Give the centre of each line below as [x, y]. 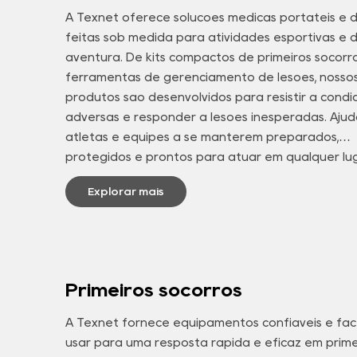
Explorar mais [126, 191]
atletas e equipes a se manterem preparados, [202, 137]
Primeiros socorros [154, 289]
